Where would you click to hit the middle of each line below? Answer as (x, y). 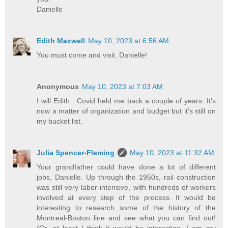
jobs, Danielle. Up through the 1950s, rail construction (126, 177)
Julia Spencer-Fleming (76, 152)
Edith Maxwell (61, 40)
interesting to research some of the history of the (126, 207)
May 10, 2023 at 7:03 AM (123, 86)
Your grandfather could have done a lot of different (126, 167)
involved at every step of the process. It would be (126, 197)
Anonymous (58, 86)
